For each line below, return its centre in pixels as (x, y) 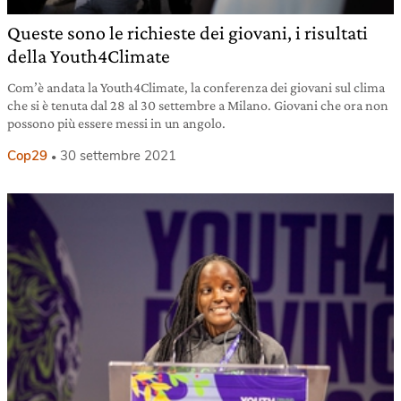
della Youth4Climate (89, 56)
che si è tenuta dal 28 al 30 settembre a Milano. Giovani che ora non (198, 106)
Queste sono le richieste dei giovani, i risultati (188, 33)
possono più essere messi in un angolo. (116, 124)
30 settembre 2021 (118, 156)
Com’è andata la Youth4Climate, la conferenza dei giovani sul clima (196, 88)
